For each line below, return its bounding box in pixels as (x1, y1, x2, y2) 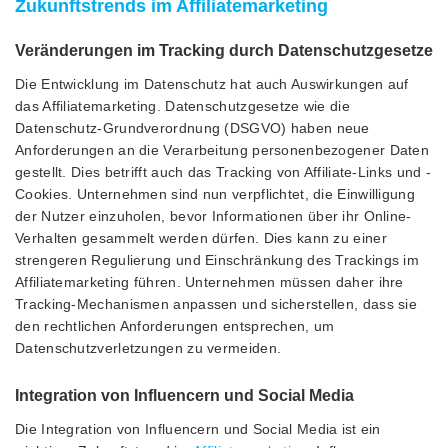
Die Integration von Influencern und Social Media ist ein (15, 420, 381, 437)
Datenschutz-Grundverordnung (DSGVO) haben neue (15, 119, 370, 136)
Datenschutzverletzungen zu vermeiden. (15, 339, 282, 356)
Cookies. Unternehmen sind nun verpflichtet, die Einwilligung (15, 185, 415, 202)
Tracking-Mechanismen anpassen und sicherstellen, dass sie (15, 295, 418, 312)
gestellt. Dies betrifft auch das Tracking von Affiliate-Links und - (15, 163, 432, 180)
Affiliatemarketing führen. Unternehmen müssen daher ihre (15, 273, 404, 290)
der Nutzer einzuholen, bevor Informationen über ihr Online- (15, 207, 412, 224)
